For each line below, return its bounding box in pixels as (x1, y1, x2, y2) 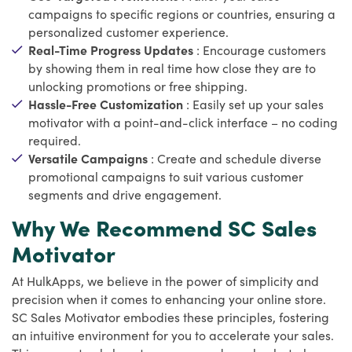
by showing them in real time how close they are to (28, 58, 316, 76)
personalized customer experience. (28, 22, 229, 40)
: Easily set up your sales (186, 94, 324, 112)
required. (28, 130, 81, 148)
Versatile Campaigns (28, 148, 151, 167)
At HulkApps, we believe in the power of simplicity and (12, 271, 319, 289)
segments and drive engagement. (28, 185, 222, 203)
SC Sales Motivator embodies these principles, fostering (12, 307, 329, 325)
